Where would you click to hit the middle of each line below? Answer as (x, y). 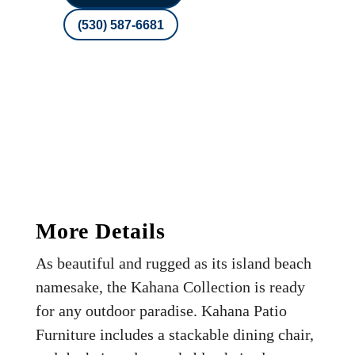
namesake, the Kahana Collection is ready (170, 286)
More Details (100, 231)
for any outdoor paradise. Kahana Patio (161, 310)
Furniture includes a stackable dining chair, (174, 334)
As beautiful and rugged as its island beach (173, 263)
